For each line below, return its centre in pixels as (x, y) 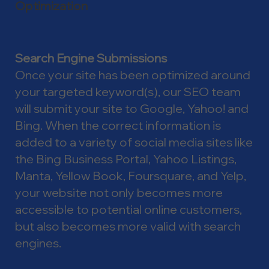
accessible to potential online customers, (128, 209)
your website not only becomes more (119, 192)
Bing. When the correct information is (118, 125)
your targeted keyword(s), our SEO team (128, 91)
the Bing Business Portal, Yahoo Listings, (126, 159)
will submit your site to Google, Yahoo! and (132, 108)
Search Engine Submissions (91, 58)
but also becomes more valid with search (128, 226)
